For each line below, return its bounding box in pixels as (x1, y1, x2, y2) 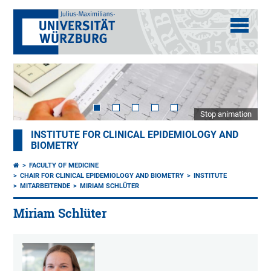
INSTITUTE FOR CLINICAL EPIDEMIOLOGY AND (31, 129, 239, 141)
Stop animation (200, 109, 252, 119)
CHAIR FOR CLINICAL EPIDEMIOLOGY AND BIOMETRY (20, 172, 184, 180)
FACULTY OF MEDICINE (29, 162, 99, 170)
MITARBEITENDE (20, 182, 71, 191)
